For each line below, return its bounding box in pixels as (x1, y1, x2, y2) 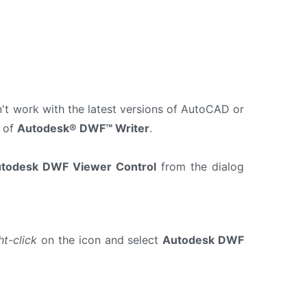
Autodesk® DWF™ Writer (17, 121, 150, 136)
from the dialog (156, 160, 245, 174)
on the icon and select (37, 232, 163, 247)
